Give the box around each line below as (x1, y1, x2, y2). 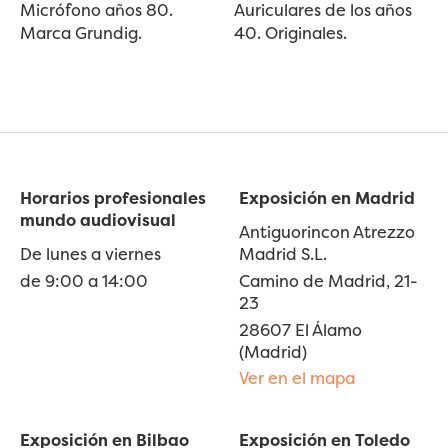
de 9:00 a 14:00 (20, 269, 148, 292)
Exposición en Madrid (239, 186, 415, 209)
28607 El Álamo (239, 318, 362, 341)
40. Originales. (234, 22, 347, 45)
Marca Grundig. (20, 22, 142, 45)
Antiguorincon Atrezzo (239, 220, 415, 243)
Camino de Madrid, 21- (239, 269, 418, 292)
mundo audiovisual (20, 208, 176, 231)
